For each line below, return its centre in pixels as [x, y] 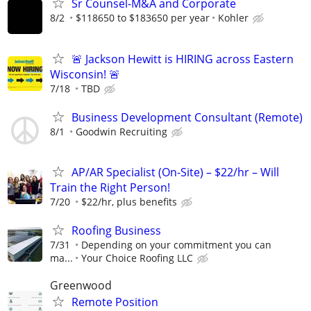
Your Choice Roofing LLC [137, 258]
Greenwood [81, 286]
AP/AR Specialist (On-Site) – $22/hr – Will [175, 172]
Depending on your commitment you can [176, 245]
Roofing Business [116, 231]
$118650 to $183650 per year [143, 18]
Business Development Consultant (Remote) [187, 117]
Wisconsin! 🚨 [85, 74]
